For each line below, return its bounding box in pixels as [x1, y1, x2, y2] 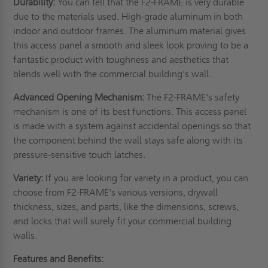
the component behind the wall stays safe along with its [13, 135, 243, 147]
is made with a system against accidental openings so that [13, 120, 251, 132]
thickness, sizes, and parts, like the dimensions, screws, [13, 201, 239, 213]
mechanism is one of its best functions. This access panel [13, 106, 247, 118]
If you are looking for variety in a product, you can [43, 172, 249, 184]
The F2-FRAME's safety [144, 92, 240, 103]
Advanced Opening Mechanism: [13, 92, 145, 103]
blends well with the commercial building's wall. [13, 68, 214, 80]
